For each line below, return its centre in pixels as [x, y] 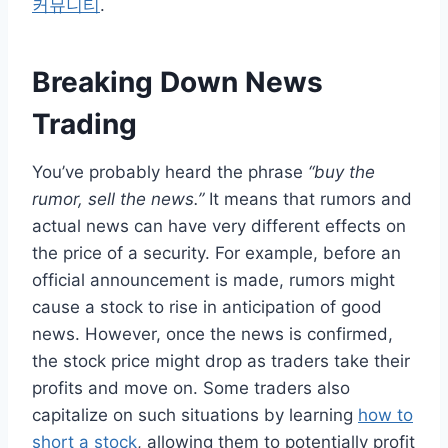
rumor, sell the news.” [118, 198]
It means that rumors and [308, 198]
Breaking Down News [177, 81]
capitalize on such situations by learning [195, 414]
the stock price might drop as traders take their [221, 360]
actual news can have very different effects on [219, 225]
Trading [84, 123]
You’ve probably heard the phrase [170, 171]
